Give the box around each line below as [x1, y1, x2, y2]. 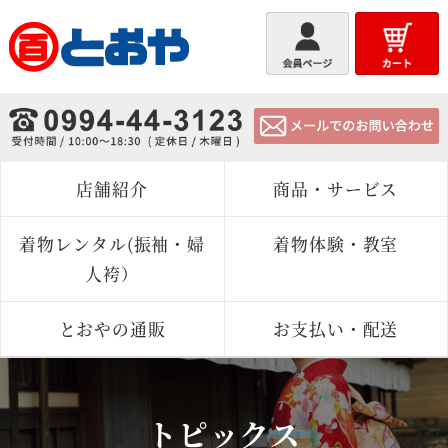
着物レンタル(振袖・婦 [19, 231, 206, 256]
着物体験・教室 [273, 231, 399, 256]
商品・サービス [273, 177, 399, 202]
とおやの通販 [58, 316, 166, 341]
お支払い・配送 [273, 316, 399, 341]
